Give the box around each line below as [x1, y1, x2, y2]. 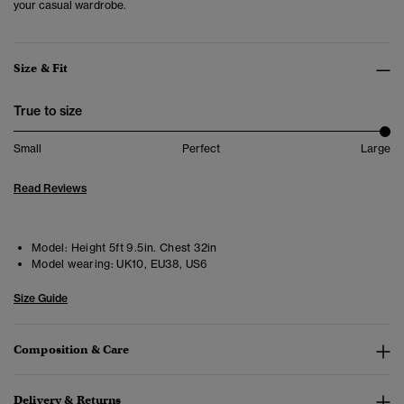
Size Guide [14, 291, 68, 306]
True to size [14, 103, 82, 120]
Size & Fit [14, 60, 69, 77]
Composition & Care [14, 342, 130, 358]
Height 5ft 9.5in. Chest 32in [68, 241, 217, 255]
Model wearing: [32, 257, 115, 271]
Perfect [182, 142, 220, 156]
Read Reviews [14, 181, 87, 196]
